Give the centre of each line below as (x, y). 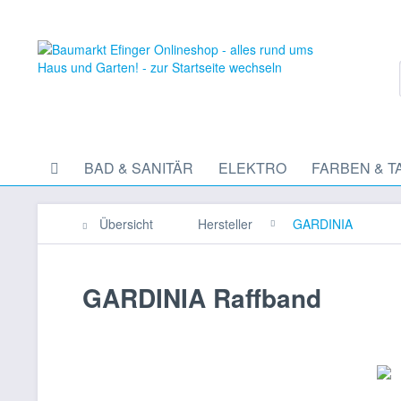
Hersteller (225, 224)
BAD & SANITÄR (139, 168)
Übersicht (126, 224)
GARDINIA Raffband (202, 298)
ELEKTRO (252, 168)
